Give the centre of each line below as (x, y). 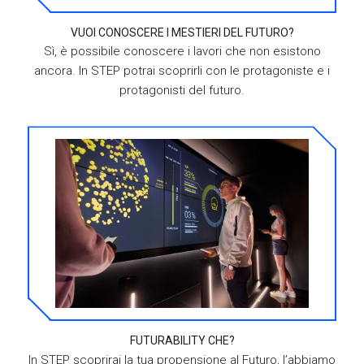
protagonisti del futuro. (182, 91)
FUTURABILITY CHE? (182, 341)
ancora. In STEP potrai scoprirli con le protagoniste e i (182, 71)
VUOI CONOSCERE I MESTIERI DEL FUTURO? (182, 33)
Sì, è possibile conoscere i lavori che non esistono (182, 52)
